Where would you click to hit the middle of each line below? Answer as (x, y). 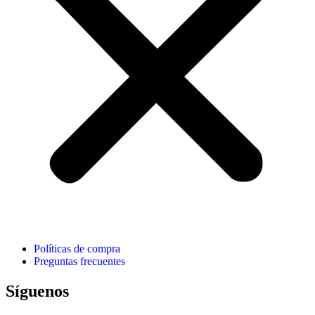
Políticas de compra (77, 248)
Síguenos (37, 291)
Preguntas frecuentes (79, 261)
